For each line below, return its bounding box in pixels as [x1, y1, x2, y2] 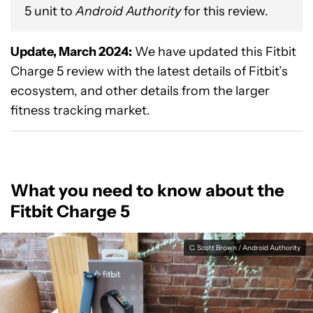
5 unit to [24, 3, 75, 19]
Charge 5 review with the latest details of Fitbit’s [10, 64, 288, 79]
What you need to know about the [10, 180, 284, 201]
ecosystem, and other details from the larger [10, 83, 270, 99]
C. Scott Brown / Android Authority [189, 243, 300, 252]
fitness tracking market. [10, 103, 150, 118]
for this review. [184, 3, 268, 19]
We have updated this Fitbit [132, 44, 296, 59]
